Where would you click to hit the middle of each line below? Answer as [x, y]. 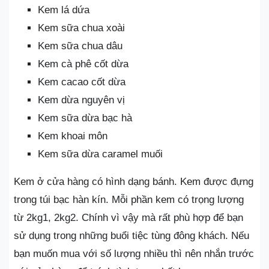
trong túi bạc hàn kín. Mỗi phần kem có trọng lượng [129, 199]
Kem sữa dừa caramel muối [100, 154]
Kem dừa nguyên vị [81, 100]
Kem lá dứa [64, 10]
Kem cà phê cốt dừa [83, 64]
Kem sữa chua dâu [80, 46]
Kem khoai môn [73, 136]
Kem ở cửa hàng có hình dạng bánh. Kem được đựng [134, 181]
